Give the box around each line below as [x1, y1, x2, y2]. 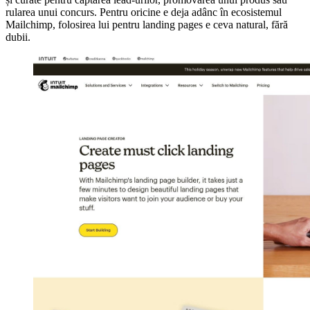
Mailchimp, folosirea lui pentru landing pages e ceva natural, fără [6, 18, 288, 30]
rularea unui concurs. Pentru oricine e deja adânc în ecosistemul [6, 6, 282, 18]
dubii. [6, 30, 30, 43]
